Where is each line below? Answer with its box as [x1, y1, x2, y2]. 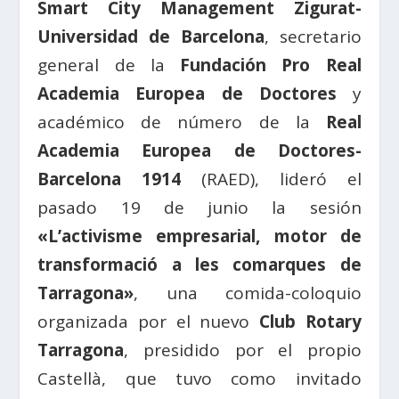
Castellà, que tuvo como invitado [37, 367, 362, 391]
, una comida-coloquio [134, 281, 362, 305]
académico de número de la [37, 110, 326, 134]
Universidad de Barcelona [37, 25, 265, 49]
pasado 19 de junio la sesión [37, 196, 362, 220]
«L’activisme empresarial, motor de [37, 224, 362, 248]
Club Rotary [258, 310, 362, 334]
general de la [37, 53, 181, 77]
